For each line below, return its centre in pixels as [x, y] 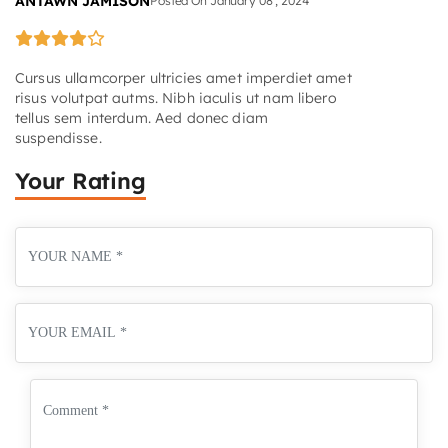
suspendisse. [58, 138]
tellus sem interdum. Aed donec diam [141, 118]
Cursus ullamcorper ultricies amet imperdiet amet [183, 78]
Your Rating [80, 181]
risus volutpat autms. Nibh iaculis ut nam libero [176, 98]
